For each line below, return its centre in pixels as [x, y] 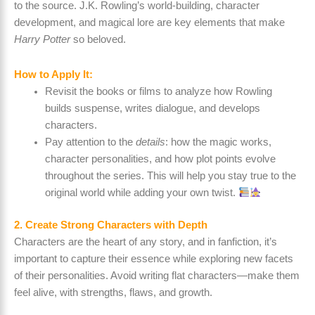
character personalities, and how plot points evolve [160, 159]
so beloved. [98, 40]
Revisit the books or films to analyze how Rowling [158, 91]
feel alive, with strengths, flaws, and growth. [113, 292]
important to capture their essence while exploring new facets [154, 258]
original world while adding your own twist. [141, 192]
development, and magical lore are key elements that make [149, 23]
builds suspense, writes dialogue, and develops [152, 108]
